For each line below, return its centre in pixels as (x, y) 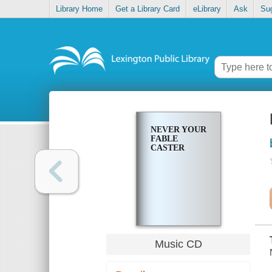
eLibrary (207, 9)
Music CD (178, 244)
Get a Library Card (148, 9)
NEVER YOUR (178, 130)
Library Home (80, 9)
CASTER (167, 148)
